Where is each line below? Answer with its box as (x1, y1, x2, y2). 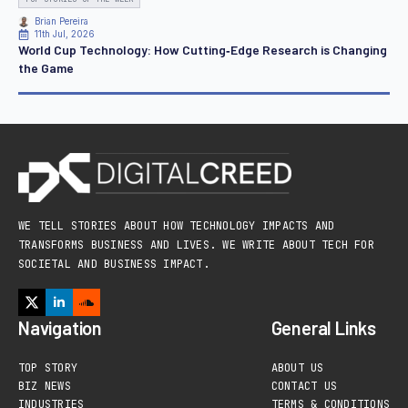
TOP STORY (18, 361, 78, 376)
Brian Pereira (35, 16, 88, 27)
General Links (270, 317, 377, 340)
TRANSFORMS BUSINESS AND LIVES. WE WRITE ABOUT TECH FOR (18, 238, 374, 253)
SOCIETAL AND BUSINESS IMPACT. (18, 257, 209, 272)
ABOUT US (270, 361, 324, 376)
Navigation (18, 317, 102, 340)
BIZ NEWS (18, 379, 71, 394)
